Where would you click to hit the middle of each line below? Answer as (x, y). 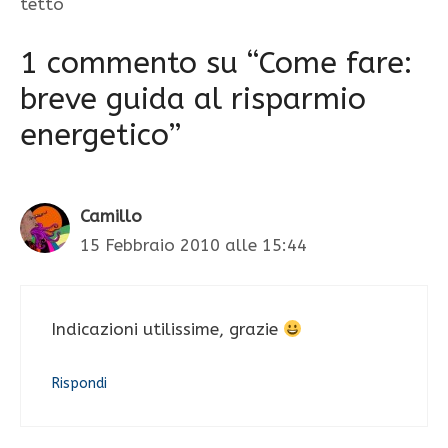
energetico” (100, 134)
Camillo (111, 215)
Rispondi (79, 383)
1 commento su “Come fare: (216, 62)
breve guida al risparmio (193, 98)
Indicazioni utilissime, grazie (167, 329)
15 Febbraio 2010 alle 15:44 (193, 244)
